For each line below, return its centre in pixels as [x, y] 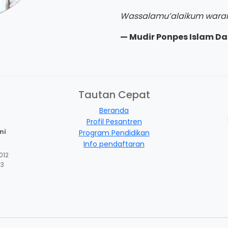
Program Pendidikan [114, 133]
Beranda [114, 110]
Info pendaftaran [114, 144]
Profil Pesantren [114, 121]
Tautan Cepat [114, 94]
